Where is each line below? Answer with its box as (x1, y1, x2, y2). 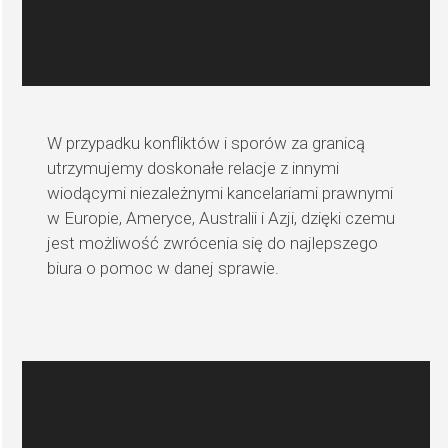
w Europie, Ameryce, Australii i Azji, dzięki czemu (47, 207, 396, 228)
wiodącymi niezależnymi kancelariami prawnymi (47, 182, 394, 203)
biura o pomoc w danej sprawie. (47, 257, 280, 278)
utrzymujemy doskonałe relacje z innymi (47, 157, 340, 178)
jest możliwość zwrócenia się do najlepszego (47, 232, 379, 253)
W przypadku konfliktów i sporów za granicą (47, 132, 366, 153)
